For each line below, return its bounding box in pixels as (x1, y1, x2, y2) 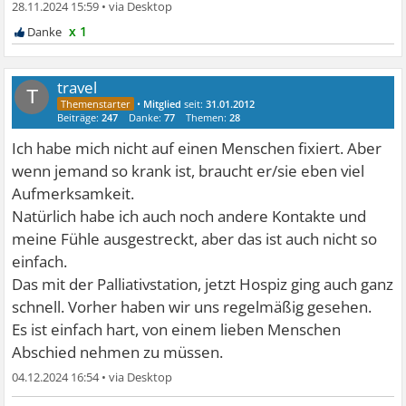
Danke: (129, 111, 165, 124)
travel (57, 77, 98, 98)
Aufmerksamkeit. (12, 183, 135, 204)
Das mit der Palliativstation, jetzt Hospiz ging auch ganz (12, 274, 394, 295)
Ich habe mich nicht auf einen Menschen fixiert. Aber (12, 138, 382, 159)
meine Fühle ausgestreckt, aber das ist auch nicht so (12, 228, 378, 249)
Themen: (186, 111, 230, 124)
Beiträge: (57, 111, 102, 124)
